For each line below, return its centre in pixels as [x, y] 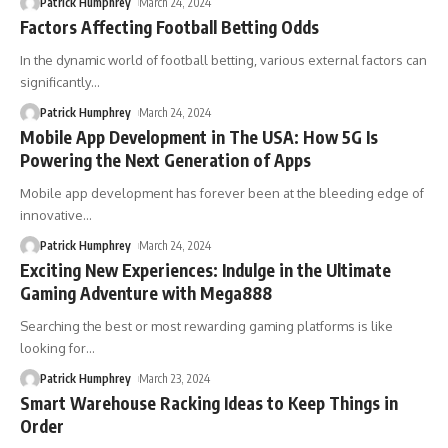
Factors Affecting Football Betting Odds [169, 27]
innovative [51, 215]
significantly [55, 82]
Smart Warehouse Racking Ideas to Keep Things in [209, 403]
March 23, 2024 [175, 378]
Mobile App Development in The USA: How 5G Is [199, 137]
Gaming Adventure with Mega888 [146, 293]
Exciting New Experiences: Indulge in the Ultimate [205, 270]
